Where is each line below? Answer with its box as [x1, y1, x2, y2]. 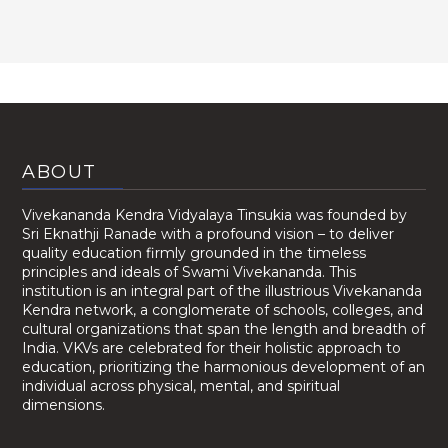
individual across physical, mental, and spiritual [22, 376, 341, 395]
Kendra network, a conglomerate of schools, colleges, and [22, 300, 424, 319]
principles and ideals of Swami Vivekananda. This [22, 262, 357, 281]
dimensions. [22, 395, 106, 414]
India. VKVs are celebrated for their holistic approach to [22, 338, 402, 357]
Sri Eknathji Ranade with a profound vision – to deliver [22, 224, 395, 243]
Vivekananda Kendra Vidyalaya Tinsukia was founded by [22, 205, 408, 224]
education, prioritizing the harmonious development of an [22, 357, 426, 376]
